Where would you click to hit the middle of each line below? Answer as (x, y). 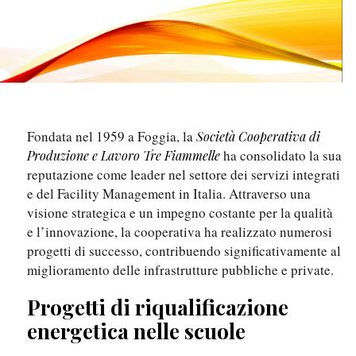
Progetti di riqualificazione (158, 308)
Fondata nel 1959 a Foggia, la (112, 137)
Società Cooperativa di (258, 137)
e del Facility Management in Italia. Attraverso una (169, 194)
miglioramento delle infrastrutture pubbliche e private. (180, 270)
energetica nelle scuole (136, 331)
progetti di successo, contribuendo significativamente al (184, 251)
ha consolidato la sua (281, 156)
